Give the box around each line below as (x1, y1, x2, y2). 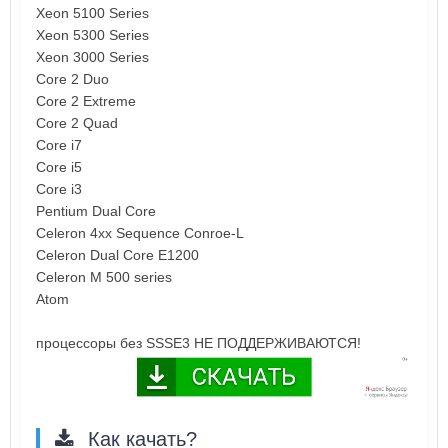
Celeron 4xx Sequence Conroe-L (36, 224, 244, 241)
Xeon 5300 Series (36, 26, 149, 43)
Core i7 (36, 136, 82, 153)
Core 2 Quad (36, 114, 118, 131)
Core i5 (36, 158, 82, 175)
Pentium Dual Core (36, 202, 156, 219)
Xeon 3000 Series (36, 48, 149, 65)
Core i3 (36, 180, 82, 197)
